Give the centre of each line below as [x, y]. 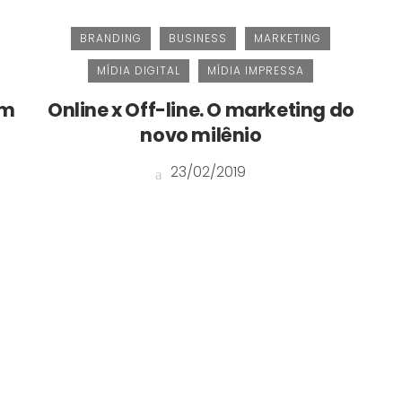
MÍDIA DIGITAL [139, 71]
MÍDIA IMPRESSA [256, 71]
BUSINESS [198, 39]
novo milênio [201, 135]
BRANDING [111, 39]
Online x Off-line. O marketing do [201, 110]
